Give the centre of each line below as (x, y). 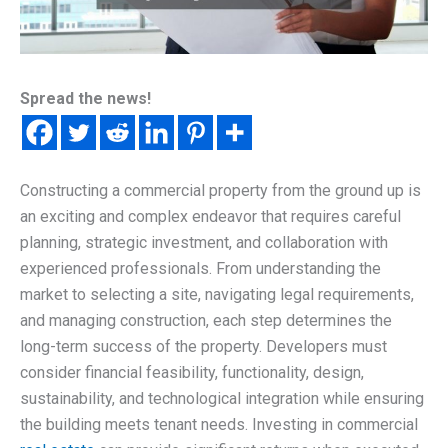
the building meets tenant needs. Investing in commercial (219, 425)
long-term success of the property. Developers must (203, 347)
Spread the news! (85, 99)
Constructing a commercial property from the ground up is (220, 191)
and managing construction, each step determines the (206, 321)
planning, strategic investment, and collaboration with (204, 243)
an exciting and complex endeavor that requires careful (210, 217)
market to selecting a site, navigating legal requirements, (217, 295)
